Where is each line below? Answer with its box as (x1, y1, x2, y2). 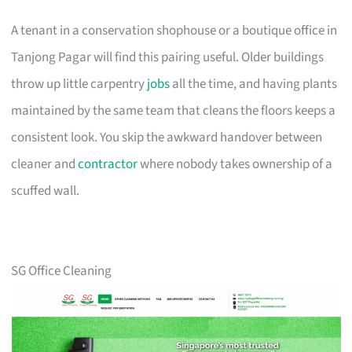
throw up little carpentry (11, 74, 148, 93)
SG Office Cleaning (11, 261, 112, 280)
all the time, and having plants (170, 74, 338, 93)
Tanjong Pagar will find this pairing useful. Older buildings (11, 47, 324, 67)
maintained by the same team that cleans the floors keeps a (11, 101, 336, 120)
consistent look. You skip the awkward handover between (11, 127, 323, 147)
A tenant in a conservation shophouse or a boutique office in (11, 20, 338, 40)
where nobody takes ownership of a (137, 154, 333, 174)
